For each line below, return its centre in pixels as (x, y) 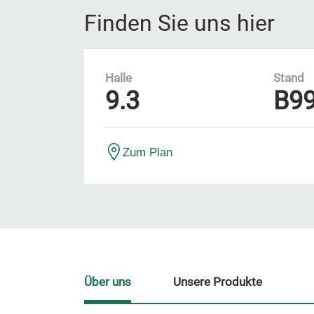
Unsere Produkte (218, 282)
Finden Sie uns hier (179, 23)
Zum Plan (148, 152)
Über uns (108, 282)
